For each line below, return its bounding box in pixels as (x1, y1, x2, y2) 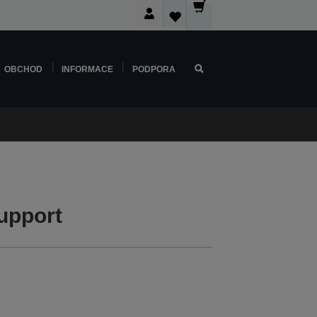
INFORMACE (61, 64, 113, 74)
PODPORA (132, 64, 175, 74)
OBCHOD (4, 64, 43, 74)
